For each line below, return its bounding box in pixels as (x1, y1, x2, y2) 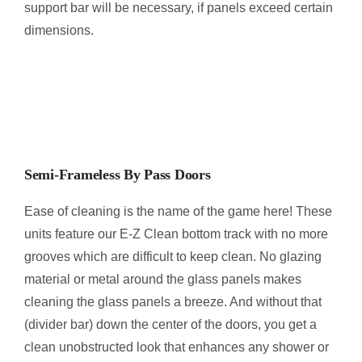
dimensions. (23, 23, 94, 37)
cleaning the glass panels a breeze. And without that (23, 295, 322, 309)
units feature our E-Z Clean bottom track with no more (23, 227, 328, 242)
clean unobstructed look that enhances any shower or (23, 340, 329, 355)
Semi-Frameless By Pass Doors (23, 166, 211, 183)
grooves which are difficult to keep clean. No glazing (23, 250, 322, 264)
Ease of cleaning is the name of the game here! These (23, 204, 332, 219)
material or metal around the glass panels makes (23, 272, 301, 287)
